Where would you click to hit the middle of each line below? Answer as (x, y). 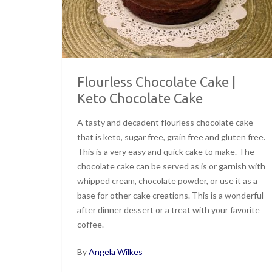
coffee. (90, 224)
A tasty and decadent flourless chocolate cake (165, 122)
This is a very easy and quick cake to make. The (166, 151)
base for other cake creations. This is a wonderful (170, 195)
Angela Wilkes (116, 251)
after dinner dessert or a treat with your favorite (168, 209)
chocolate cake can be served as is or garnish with (171, 166)
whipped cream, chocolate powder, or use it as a (167, 180)
